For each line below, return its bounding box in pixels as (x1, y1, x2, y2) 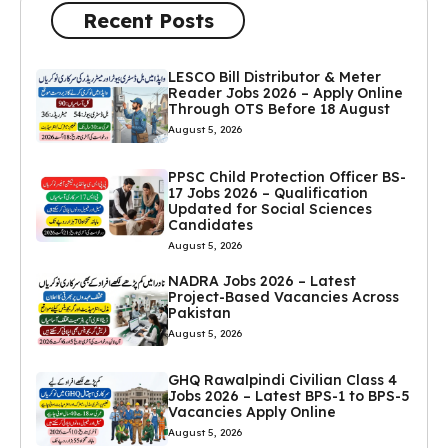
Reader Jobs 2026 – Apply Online (167, 84, 403, 103)
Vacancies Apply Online (167, 403, 336, 422)
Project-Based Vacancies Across (167, 287, 399, 306)
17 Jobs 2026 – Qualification (167, 183, 368, 202)
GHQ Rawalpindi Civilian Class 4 (167, 371, 397, 390)
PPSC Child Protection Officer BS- (167, 167, 406, 186)
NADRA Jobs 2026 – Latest (167, 271, 356, 290)
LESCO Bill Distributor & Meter (167, 68, 381, 87)
